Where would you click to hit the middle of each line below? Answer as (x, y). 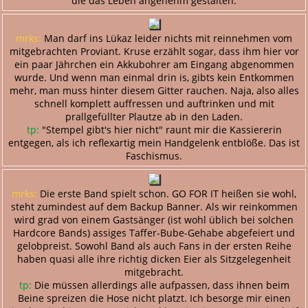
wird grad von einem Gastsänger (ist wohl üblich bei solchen (154, 219)
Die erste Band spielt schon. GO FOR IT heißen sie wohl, (167, 193)
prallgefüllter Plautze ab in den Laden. (154, 116)
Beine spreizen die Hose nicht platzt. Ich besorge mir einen (154, 298)
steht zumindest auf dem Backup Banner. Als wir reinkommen (154, 206)
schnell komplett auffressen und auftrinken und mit (154, 103)
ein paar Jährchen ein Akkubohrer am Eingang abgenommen (154, 64)
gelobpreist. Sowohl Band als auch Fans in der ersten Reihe (154, 245)
